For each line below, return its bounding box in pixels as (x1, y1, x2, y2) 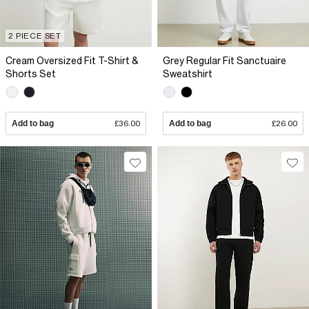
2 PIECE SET (8, 30, 61, 41)
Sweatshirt (163, 68, 212, 79)
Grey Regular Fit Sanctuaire (163, 54, 286, 66)
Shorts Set (6, 68, 56, 79)
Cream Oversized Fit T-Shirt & (6, 54, 139, 66)
